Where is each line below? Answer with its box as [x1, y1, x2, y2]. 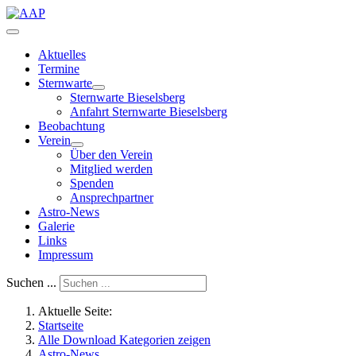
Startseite [38, 319, 83, 332]
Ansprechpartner [70, 191, 153, 204]
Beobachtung [38, 119, 105, 133]
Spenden [70, 176, 114, 190]
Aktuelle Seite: [38, 304, 118, 318]
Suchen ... [6, 276, 56, 289]
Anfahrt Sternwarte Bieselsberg [70, 105, 227, 118]
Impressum [38, 248, 93, 261]
